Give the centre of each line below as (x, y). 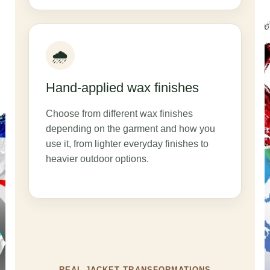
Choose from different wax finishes (119, 113)
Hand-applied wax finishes (122, 87)
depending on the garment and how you (130, 128)
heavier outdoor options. (97, 159)
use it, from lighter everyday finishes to (127, 143)
